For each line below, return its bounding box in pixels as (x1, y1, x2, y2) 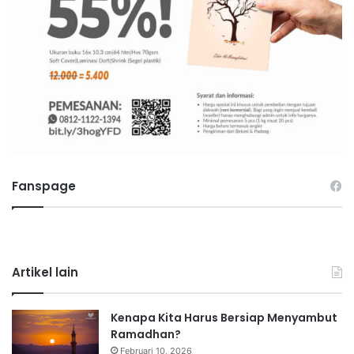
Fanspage (12, 178, 76, 195)
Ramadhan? (111, 326, 181, 343)
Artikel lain (12, 264, 78, 281)
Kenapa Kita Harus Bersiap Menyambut (111, 310, 337, 326)
